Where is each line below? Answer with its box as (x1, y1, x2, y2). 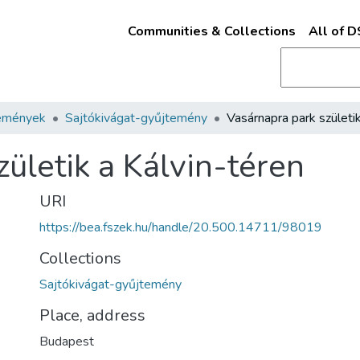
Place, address (39, 305, 145, 326)
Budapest (39, 333, 94, 350)
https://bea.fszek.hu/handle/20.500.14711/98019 (39, 219, 322, 236)
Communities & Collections (127, 22, 296, 40)
